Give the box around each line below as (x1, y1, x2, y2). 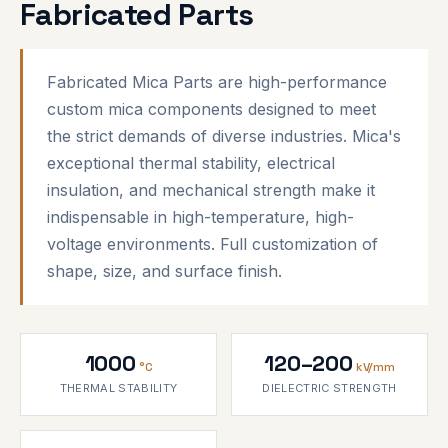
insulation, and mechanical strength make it (47, 179, 375, 200)
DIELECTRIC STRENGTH (262, 380, 397, 395)
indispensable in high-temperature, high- (47, 206, 354, 227)
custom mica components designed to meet (47, 98, 376, 119)
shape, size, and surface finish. (47, 260, 282, 281)
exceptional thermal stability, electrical (47, 152, 335, 173)
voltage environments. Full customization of (47, 233, 378, 254)
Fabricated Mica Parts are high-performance (47, 71, 387, 92)
